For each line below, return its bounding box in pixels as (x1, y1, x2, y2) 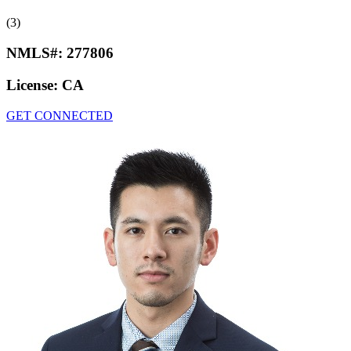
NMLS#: (6, 45, 67, 62)
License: (6, 76, 62, 93)
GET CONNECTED (6, 108, 113, 122)
